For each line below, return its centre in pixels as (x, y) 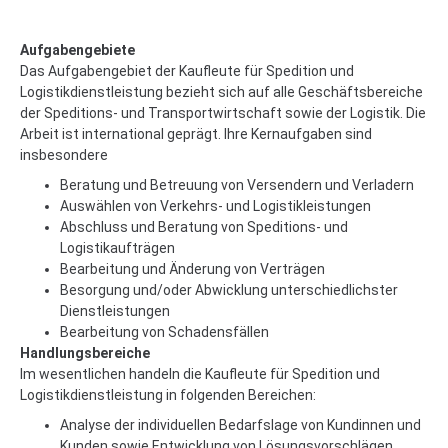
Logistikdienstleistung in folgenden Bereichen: (168, 394)
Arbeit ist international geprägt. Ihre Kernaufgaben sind (93, 133)
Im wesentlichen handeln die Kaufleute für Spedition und (200, 373)
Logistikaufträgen (117, 247)
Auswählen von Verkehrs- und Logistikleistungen (215, 205)
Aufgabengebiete (77, 49)
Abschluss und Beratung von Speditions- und (204, 226)
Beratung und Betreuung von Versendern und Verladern (237, 184)
